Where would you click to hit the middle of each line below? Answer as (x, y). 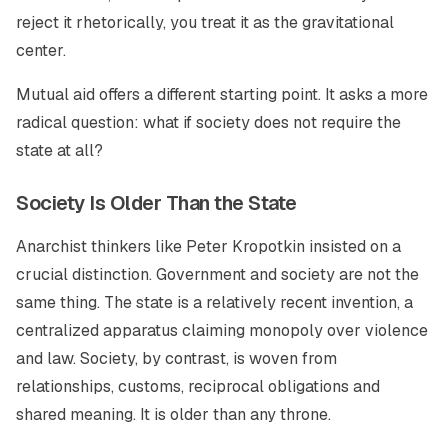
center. (41, 50)
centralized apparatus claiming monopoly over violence (222, 330)
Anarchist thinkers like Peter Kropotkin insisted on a (208, 246)
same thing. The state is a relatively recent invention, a (214, 302)
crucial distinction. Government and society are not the (217, 274)
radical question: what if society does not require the (208, 122)
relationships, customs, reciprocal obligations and (198, 386)
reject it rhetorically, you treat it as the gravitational (205, 22)
